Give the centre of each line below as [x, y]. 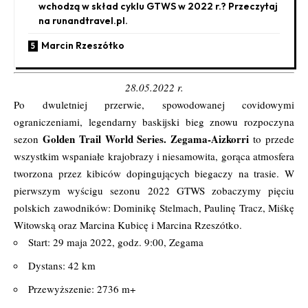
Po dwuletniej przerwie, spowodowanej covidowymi [154, 104]
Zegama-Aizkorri [208, 139]
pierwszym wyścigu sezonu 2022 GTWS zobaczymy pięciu [154, 190]
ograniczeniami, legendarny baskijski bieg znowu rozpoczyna [154, 121]
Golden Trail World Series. [104, 139]
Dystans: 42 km [62, 265]
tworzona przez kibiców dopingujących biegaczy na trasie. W [154, 173]
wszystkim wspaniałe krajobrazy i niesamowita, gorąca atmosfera [154, 156]
